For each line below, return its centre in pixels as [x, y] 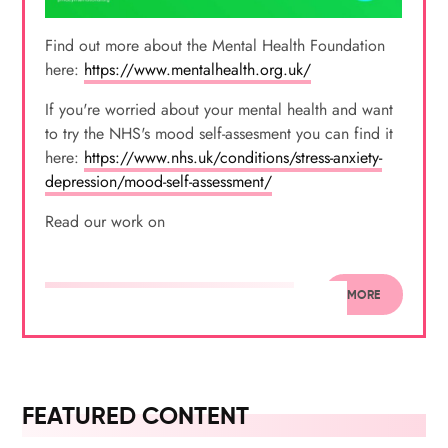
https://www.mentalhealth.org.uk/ [198, 69]
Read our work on [105, 221]
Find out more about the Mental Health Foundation [215, 45]
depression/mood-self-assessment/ [159, 181]
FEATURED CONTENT [136, 415]
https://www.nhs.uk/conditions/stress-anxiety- [233, 157]
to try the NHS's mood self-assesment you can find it [219, 133]
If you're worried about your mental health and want [219, 109]
